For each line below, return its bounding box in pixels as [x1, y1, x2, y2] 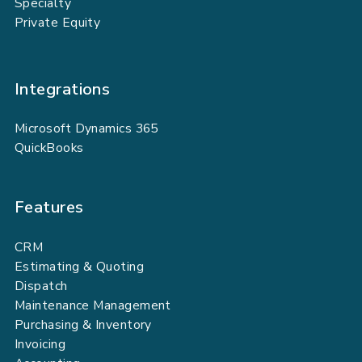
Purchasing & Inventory [15, 315, 152, 334]
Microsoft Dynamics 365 [15, 120, 158, 138]
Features [15, 196, 89, 219]
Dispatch [15, 276, 68, 295]
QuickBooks [15, 139, 84, 158]
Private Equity [15, 13, 101, 32]
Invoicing [15, 335, 66, 353]
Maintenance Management [15, 296, 171, 314]
